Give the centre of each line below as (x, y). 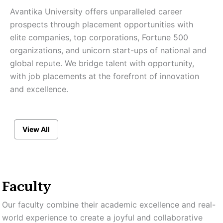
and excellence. (39, 89)
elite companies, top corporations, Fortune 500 (99, 37)
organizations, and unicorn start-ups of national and (108, 50)
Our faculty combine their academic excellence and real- (109, 204)
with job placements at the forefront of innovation (105, 76)
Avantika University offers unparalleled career (96, 11)
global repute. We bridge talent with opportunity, (102, 63)
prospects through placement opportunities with (102, 24)
